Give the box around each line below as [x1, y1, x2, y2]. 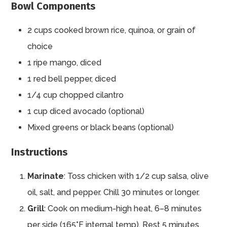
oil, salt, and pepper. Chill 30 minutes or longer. [27, 187, 200, 198]
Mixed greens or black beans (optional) [27, 123, 174, 133]
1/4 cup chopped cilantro [27, 90, 124, 100]
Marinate [27, 171, 64, 181]
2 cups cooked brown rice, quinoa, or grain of [27, 25, 196, 35]
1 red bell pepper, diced [27, 74, 117, 84]
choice [27, 42, 53, 52]
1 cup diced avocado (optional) [27, 106, 145, 117]
